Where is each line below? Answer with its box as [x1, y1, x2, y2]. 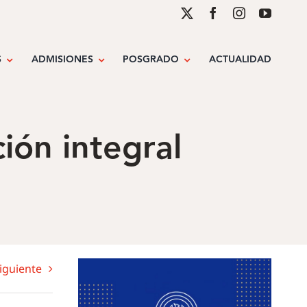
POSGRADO [123, 52, 180, 68]
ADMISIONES [31, 52, 93, 68]
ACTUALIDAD [209, 52, 272, 68]
